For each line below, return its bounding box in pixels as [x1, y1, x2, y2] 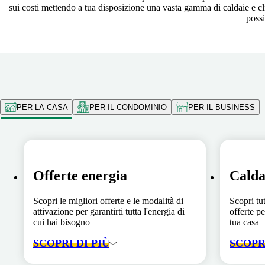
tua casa [230, 217, 259, 228]
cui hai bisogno [33, 217, 90, 228]
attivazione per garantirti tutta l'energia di [33, 206, 185, 217]
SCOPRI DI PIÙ [33, 237, 109, 250]
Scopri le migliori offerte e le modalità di [33, 196, 183, 206]
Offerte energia [33, 168, 127, 184]
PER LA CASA [17, 102, 68, 112]
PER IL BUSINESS [188, 102, 255, 112]
